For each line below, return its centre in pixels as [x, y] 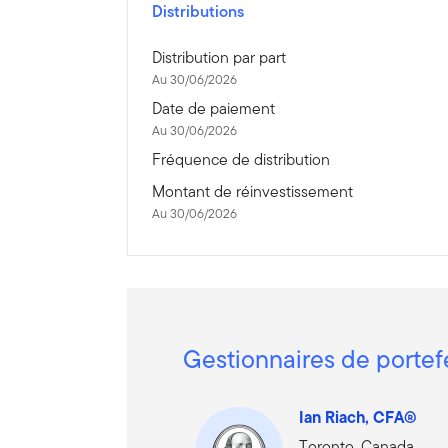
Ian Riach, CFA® [358, 417]
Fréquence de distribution [241, 160]
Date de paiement [214, 109]
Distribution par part [219, 58]
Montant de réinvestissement [253, 192]
